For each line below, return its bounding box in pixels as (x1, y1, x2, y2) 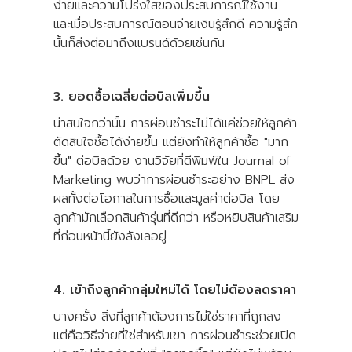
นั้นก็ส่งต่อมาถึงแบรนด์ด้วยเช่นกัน (53, 33, 225, 53)
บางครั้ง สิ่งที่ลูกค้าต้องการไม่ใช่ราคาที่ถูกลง (53, 306, 281, 326)
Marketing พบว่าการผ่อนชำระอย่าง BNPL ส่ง (53, 170, 295, 189)
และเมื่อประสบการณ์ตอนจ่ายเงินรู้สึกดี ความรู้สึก (53, 14, 298, 34)
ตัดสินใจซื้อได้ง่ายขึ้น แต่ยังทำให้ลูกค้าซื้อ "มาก (53, 132, 288, 152)
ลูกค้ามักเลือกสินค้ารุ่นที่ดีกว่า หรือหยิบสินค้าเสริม (53, 207, 299, 227)
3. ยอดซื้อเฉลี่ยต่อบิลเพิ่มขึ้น (53, 86, 210, 106)
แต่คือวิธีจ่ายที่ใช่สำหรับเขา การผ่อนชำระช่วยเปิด (53, 325, 296, 345)
